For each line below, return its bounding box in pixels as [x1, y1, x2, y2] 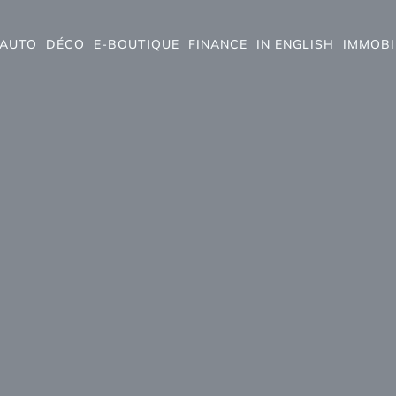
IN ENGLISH [256, 36, 334, 52]
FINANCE [188, 36, 247, 52]
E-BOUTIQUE [94, 36, 179, 52]
